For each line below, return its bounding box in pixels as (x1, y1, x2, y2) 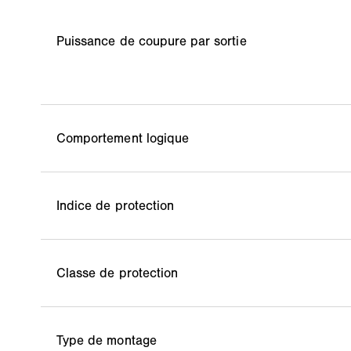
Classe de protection (56, 265, 178, 281)
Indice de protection (56, 197, 174, 214)
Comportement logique (56, 130, 189, 147)
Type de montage (56, 332, 157, 349)
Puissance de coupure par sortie (56, 33, 247, 49)
